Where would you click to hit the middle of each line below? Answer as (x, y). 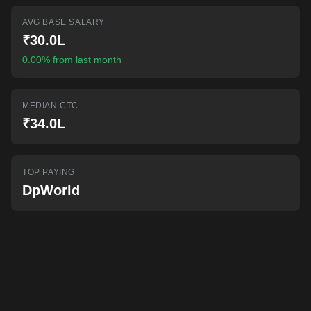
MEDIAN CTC (50, 106)
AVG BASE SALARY (64, 22)
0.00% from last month (72, 60)
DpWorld (51, 190)
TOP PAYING (49, 172)
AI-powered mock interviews (92, 8)
